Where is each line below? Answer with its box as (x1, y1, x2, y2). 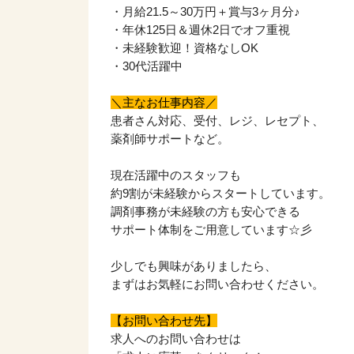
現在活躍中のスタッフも (111, 168, 241, 183)
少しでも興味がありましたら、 (111, 259, 277, 273)
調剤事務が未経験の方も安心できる (111, 205, 300, 219)
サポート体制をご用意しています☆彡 (111, 223, 312, 237)
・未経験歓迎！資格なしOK (111, 41, 258, 55)
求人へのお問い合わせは (111, 332, 241, 346)
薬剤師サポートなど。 (111, 132, 229, 146)
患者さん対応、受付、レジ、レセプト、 (111, 114, 324, 128)
